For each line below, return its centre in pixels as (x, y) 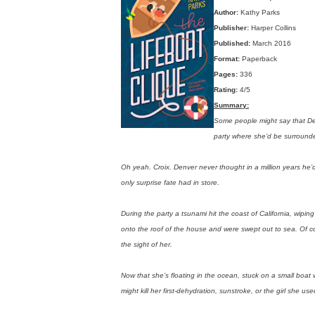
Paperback (259, 58)
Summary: (231, 105)
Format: (228, 58)
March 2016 (272, 43)
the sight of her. (147, 244)
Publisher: (232, 27)
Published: (233, 43)
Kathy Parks (260, 12)
